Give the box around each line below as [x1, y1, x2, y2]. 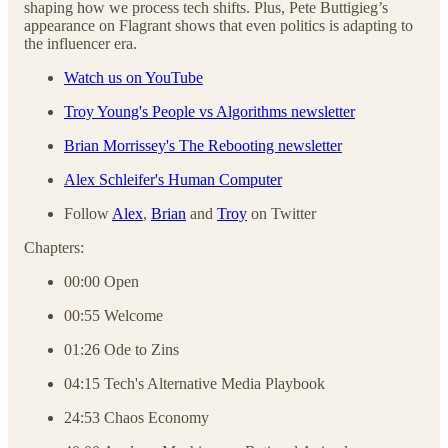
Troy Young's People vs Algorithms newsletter [64, 102, 355, 120]
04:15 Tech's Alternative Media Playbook [64, 374, 325, 392]
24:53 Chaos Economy [64, 408, 209, 426]
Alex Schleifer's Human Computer [64, 170, 282, 188]
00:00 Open [64, 272, 139, 290]
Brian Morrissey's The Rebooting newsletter [64, 136, 342, 154]
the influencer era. [24, 34, 137, 52]
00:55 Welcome [64, 306, 163, 324]
